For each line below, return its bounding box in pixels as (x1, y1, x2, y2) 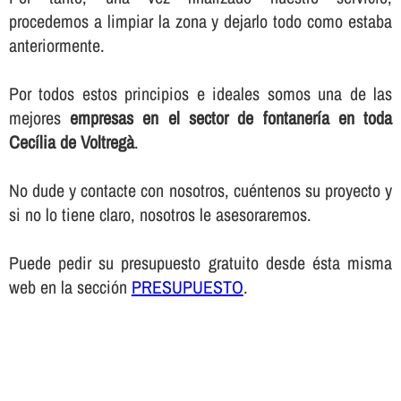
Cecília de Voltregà (8, 129, 134, 154)
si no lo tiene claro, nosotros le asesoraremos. (8, 201, 311, 226)
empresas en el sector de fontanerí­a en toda (70, 105, 393, 130)
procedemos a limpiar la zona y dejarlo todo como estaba (8, 8, 393, 33)
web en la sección (8, 274, 132, 299)
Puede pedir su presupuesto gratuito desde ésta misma (8, 250, 393, 275)
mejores (8, 105, 71, 130)
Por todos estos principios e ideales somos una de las (8, 81, 393, 106)
